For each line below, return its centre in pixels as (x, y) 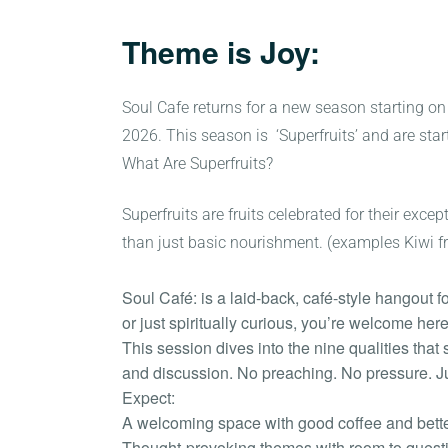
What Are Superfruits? (197, 163)
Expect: (148, 397)
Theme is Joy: (225, 52)
